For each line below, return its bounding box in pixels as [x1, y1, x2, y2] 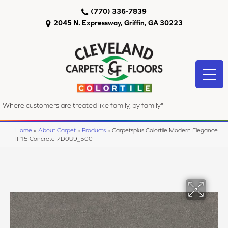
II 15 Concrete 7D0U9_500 [15, 135, 93, 142]
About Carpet [38, 127, 76, 133]
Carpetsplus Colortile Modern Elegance [112, 127, 218, 133]
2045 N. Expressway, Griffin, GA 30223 [53, 19, 183, 27]
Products [82, 127, 106, 133]
